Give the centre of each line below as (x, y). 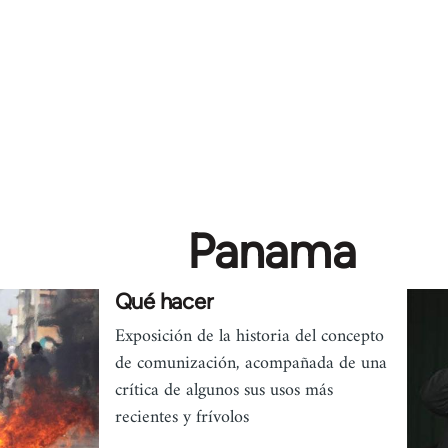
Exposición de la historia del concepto (249, 336)
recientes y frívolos (181, 417)
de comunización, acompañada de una (250, 363)
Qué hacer (163, 301)
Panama (271, 251)
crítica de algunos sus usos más (223, 390)
